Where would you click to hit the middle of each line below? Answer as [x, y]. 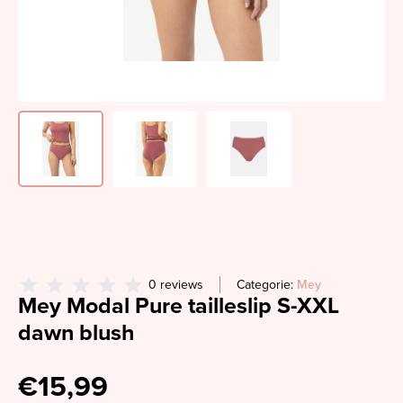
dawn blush [76, 333]
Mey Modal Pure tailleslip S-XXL [179, 306]
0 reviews [176, 285]
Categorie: [267, 285]
